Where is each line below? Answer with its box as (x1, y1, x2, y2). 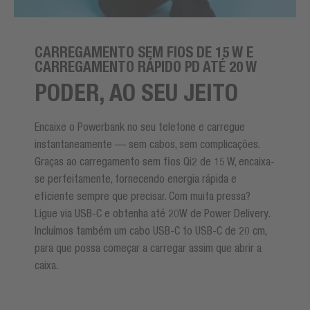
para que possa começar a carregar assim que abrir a (35, 241, 262, 254)
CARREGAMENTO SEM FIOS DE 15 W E (35, 43, 253, 61)
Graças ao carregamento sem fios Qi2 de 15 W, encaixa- (35, 154, 275, 167)
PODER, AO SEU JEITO (35, 77, 238, 107)
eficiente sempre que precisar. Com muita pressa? (35, 189, 250, 202)
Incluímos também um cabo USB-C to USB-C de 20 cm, (35, 224, 266, 237)
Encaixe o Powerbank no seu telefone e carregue (35, 120, 245, 133)
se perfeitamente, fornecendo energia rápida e (35, 172, 237, 185)
